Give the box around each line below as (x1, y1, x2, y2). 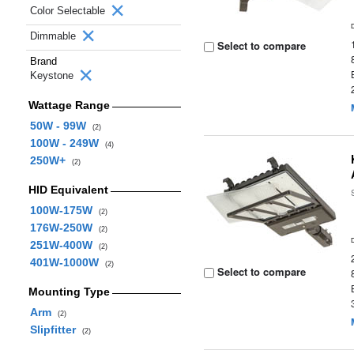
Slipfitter (29, 323, 82, 336)
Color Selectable (30, 5, 108, 17)
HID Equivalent (28, 183, 108, 196)
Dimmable (30, 30, 79, 42)
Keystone (30, 70, 77, 81)
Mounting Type (28, 285, 110, 298)
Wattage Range (28, 99, 110, 111)
